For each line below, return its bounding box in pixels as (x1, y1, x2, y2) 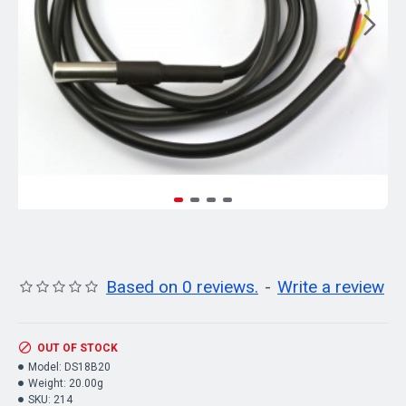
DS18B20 (64, 361, 111, 373)
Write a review (277, 276, 384, 297)
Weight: (28, 377, 66, 390)
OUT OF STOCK (37, 342, 118, 354)
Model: (28, 361, 62, 373)
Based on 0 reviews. (106, 276, 258, 297)
